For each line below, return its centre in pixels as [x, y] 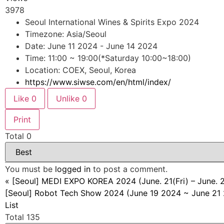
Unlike [69, 98]
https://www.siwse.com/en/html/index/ [98, 82]
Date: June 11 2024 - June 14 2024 [91, 46]
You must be [30, 169]
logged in [73, 169]
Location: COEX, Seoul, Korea [80, 70]
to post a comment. [129, 169]
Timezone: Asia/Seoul [66, 34]
